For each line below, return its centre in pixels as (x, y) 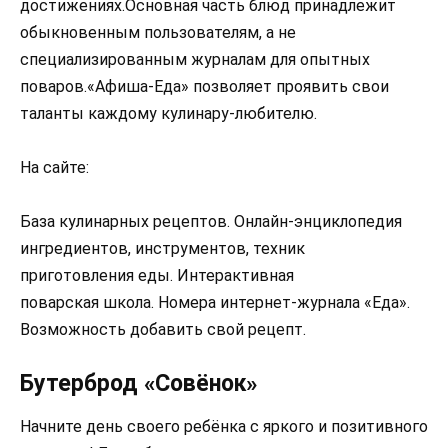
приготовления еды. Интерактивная (157, 275)
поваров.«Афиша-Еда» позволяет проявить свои (204, 86)
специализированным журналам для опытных (195, 59)
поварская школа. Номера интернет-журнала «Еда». (215, 302)
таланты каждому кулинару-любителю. (168, 113)
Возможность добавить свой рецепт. (163, 329)
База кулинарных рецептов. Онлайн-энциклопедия (211, 221)
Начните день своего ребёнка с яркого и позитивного (224, 427)
